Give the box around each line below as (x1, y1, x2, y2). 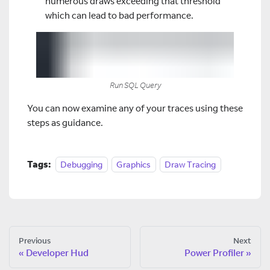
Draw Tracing (165, 159, 216, 169)
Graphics (116, 159, 151, 169)
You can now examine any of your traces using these (27, 102, 243, 114)
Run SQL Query (109, 80, 161, 90)
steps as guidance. (27, 116, 103, 128)
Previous (19, 235, 51, 245)
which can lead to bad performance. (45, 9, 193, 21)
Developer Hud (26, 246, 89, 259)
